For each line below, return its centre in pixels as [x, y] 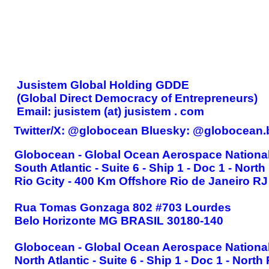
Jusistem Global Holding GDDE [103, 85]
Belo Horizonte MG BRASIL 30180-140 [119, 221]
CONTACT [198, 25]
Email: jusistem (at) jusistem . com [110, 111]
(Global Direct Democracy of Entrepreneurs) [137, 98]
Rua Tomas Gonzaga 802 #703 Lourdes [123, 207]
